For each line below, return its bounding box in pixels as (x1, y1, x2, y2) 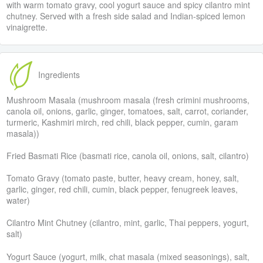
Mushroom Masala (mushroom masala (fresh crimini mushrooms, (6, 93, 250, 106)
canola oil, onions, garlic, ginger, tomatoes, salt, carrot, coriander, (6, 104, 249, 117)
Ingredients (36, 68, 80, 80)
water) (6, 194, 31, 207)
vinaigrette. (6, 21, 48, 33)
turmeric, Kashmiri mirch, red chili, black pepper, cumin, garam (6, 116, 239, 128)
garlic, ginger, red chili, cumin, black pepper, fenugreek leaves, (6, 183, 238, 195)
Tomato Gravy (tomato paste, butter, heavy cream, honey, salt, (6, 172, 240, 184)
